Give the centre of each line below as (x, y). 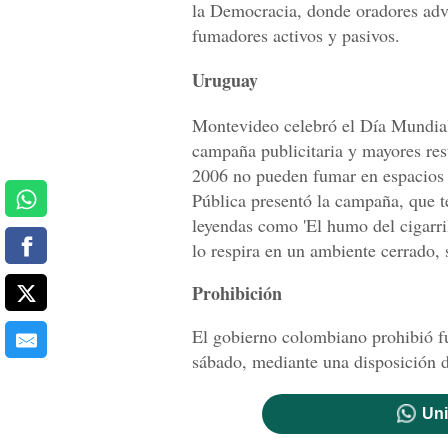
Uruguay (225, 80)
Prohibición (237, 293)
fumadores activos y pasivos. (296, 35)
